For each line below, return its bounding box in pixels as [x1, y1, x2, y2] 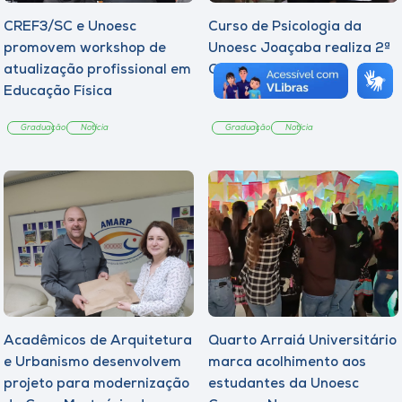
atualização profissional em [4, 63, 191, 77]
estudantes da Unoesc [208, 377, 359, 391]
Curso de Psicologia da [208, 20, 362, 34]
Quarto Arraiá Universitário [208, 334, 397, 348]
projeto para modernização [4, 377, 189, 391]
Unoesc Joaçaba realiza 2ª [208, 41, 390, 56]
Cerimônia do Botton [208, 63, 347, 77]
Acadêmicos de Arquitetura [4, 334, 192, 348]
